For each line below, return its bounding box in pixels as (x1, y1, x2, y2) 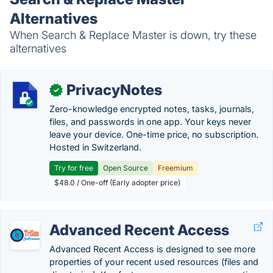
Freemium (158, 163, 193, 172)
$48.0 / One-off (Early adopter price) (54, 178, 180, 187)
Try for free (54, 163, 93, 172)
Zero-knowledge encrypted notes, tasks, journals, (49, 104, 254, 114)
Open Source (103, 163, 148, 172)
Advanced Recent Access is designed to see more (49, 244, 255, 254)
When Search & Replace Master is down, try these (10, 29, 257, 41)
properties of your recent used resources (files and (49, 257, 258, 267)
